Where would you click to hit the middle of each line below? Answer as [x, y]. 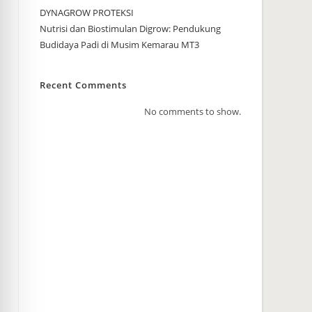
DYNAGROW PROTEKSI [86, 13]
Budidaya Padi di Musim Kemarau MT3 [119, 45]
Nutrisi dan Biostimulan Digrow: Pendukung [130, 29]
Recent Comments [83, 85]
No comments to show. [193, 111]
